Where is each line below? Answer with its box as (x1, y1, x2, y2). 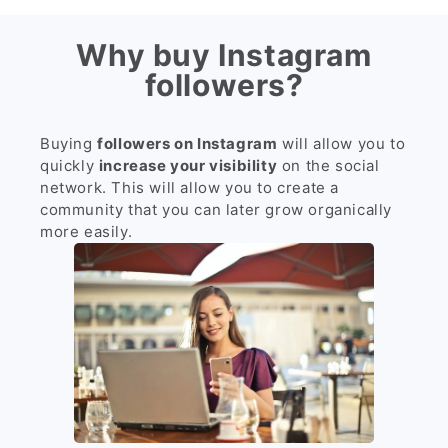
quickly (40, 155, 99, 175)
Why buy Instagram (76, 37, 372, 74)
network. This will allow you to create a (40, 177, 340, 197)
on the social (277, 155, 380, 175)
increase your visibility (98, 155, 278, 175)
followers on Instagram (97, 133, 278, 153)
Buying (40, 133, 98, 153)
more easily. (40, 221, 133, 241)
